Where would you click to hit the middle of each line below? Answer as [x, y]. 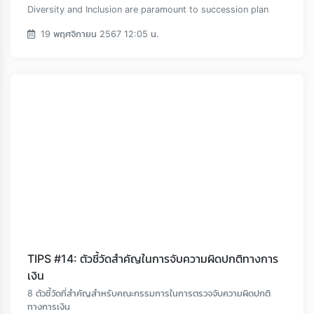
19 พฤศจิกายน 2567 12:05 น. [98, 34]
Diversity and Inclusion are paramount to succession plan [148, 10]
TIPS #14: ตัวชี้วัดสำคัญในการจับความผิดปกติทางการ [153, 259]
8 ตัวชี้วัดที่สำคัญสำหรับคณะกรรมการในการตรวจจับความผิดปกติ [149, 294]
